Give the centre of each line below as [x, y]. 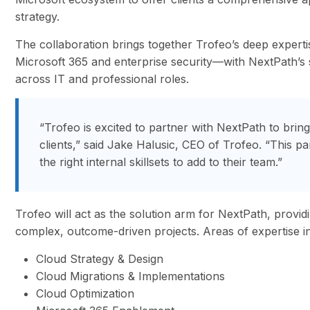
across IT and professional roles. [102, 79]
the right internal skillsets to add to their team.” [161, 162]
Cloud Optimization [85, 294]
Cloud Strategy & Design [100, 259]
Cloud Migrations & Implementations [131, 276]
